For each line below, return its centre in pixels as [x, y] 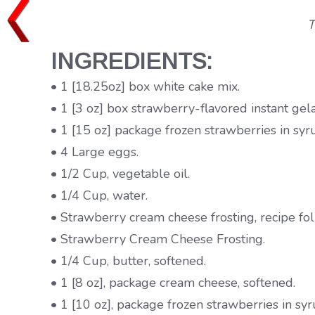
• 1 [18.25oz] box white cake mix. [145, 86]
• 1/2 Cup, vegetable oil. [120, 174]
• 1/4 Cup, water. [99, 195]
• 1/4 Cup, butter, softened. [128, 261]
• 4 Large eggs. [95, 152]
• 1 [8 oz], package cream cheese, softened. [173, 283]
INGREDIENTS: [131, 61]
